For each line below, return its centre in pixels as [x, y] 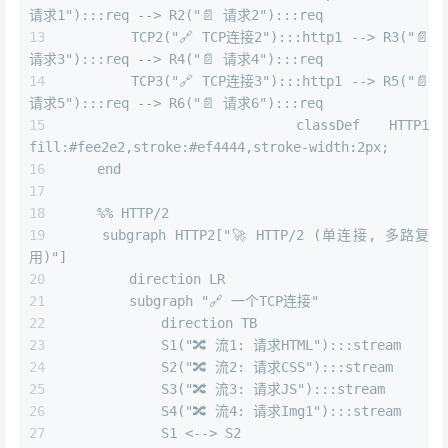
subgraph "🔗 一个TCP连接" [192, 301]
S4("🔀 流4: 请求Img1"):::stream [233, 411]
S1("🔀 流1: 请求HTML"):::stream [233, 345]
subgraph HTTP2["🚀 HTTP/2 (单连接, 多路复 [247, 235]
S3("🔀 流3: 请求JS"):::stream [225, 389]
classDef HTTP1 [247, 125]
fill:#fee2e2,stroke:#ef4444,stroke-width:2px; [209, 147]
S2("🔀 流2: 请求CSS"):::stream [229, 367]
